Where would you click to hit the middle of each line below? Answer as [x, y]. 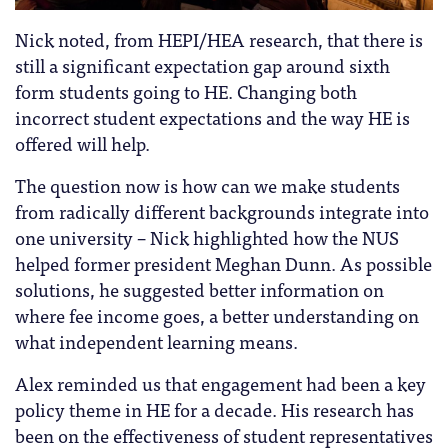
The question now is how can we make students [207, 185]
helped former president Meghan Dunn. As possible [223, 263]
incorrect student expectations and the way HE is [212, 117]
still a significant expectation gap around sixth [202, 65]
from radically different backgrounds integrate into [222, 211]
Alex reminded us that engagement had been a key [220, 383]
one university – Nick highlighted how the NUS [207, 237]
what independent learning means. [156, 341]
